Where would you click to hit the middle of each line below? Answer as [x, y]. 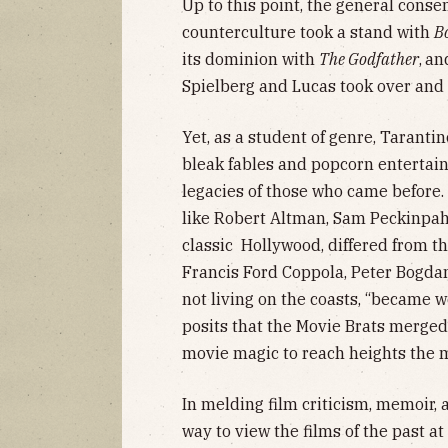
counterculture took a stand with [308, 31]
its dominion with [250, 58]
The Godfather [369, 58]
